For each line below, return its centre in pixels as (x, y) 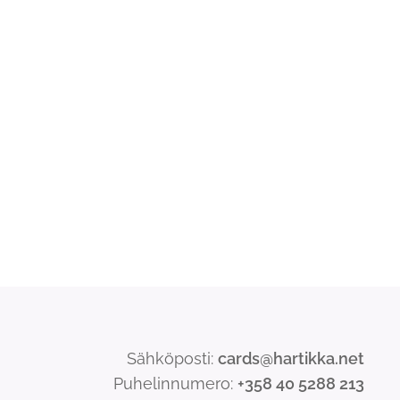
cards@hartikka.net (291, 359)
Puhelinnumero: (175, 384)
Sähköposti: (172, 359)
